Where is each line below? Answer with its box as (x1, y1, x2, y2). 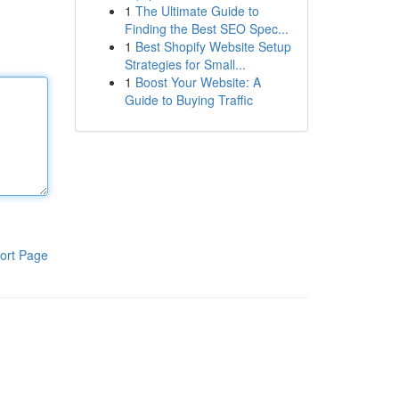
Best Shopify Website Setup (134, 37, 291, 55)
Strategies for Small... (124, 55, 246, 73)
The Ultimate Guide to (134, 2, 259, 20)
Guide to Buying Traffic (124, 91, 253, 109)
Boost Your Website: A (134, 73, 261, 91)
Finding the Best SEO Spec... (124, 20, 289, 37)
